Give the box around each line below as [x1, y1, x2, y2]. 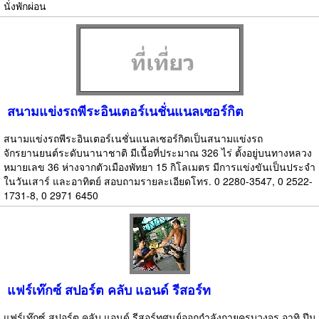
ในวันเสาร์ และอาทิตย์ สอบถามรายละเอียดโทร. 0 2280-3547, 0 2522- [4, 174, 313, 188]
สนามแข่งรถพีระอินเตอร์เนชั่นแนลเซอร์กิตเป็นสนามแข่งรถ [4, 131, 263, 145]
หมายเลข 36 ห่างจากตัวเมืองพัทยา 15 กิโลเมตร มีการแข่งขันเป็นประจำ [4, 159, 315, 174]
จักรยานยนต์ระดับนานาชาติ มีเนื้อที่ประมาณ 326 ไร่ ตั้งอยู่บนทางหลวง [4, 145, 312, 159]
